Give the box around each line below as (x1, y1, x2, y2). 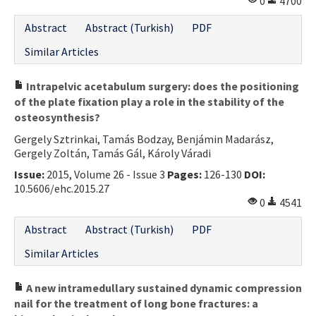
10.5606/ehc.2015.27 (14, 181, 109, 195)
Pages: (167, 166, 202, 181)
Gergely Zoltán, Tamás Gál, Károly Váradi (14, 145, 211, 160)
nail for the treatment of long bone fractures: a (14, 296, 258, 310)
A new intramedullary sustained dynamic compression (24, 280, 302, 295)
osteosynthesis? (14, 109, 100, 124)
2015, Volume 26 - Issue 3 (44, 166, 167, 181)
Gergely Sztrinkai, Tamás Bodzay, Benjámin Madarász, (14, 131, 274, 146)
